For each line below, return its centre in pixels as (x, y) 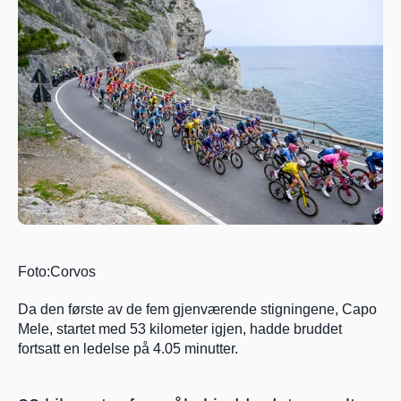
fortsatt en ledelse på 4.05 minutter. (128, 349)
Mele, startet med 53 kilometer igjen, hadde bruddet (180, 329)
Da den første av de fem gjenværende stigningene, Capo (197, 310)
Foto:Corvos (57, 272)
